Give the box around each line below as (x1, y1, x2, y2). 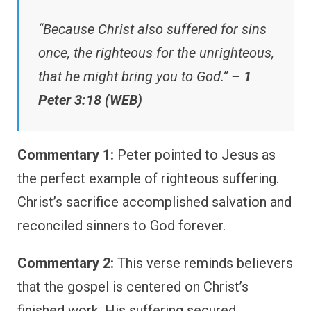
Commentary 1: (17, 146, 114, 163)
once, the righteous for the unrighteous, (38, 44, 274, 61)
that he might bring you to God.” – (38, 67, 244, 85)
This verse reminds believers (114, 254, 293, 271)
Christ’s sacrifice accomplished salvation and (17, 193, 292, 210)
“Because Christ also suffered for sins (38, 20, 267, 37)
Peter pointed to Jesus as (114, 146, 276, 163)
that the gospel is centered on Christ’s (17, 278, 249, 295)
